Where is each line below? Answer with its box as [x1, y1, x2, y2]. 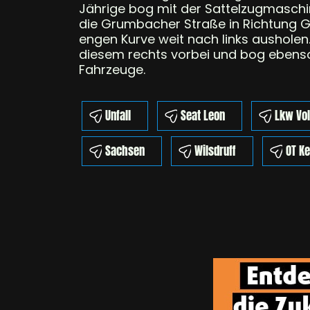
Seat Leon [181, 107, 225, 125]
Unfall [105, 107, 131, 125]
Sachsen [105, 142, 145, 161]
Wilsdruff [194, 142, 236, 161]
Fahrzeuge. [79, 61, 145, 79]
